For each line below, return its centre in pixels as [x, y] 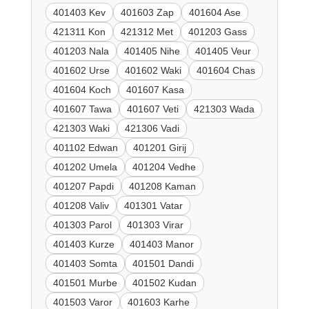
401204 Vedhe [164, 167]
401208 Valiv [81, 206]
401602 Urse [81, 71]
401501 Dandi [163, 264]
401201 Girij [159, 148]
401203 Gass [217, 32]
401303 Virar [155, 225]
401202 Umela [85, 167]
